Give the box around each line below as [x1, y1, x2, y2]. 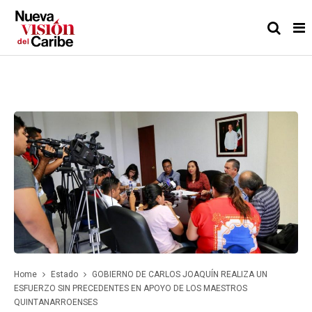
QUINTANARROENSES [14, 297, 97, 307]
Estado [51, 270, 78, 279]
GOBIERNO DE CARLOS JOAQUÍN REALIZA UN [92, 270, 267, 279]
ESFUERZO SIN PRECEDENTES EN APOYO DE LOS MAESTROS [14, 283, 247, 293]
